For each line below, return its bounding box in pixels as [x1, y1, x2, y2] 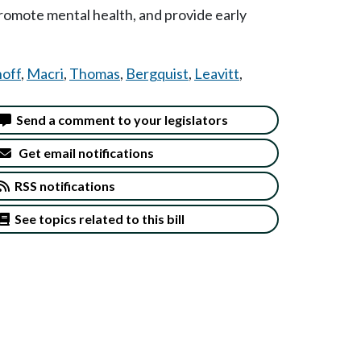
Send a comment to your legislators [11, 111, 228, 127]
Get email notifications [11, 144, 154, 160]
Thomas [69, 64, 120, 82]
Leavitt [194, 64, 239, 82]
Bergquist [126, 64, 189, 82]
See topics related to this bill [10, 210, 185, 226]
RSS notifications [10, 177, 115, 193]
